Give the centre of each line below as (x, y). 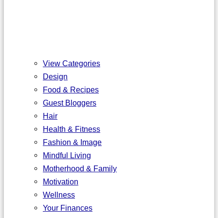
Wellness (59, 195)
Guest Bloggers (70, 103)
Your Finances (68, 208)
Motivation (61, 182)
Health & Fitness (72, 129)
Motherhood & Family (80, 169)
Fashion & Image (72, 142)
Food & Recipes (71, 90)
